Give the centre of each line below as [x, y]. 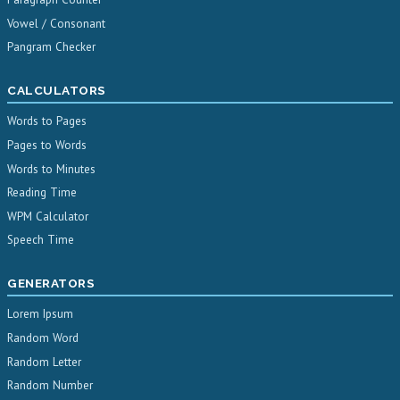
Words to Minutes [51, 169]
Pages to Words [47, 146]
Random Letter [44, 362]
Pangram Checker [51, 47]
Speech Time [41, 240]
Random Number [50, 386]
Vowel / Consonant [56, 23]
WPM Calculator [48, 216]
